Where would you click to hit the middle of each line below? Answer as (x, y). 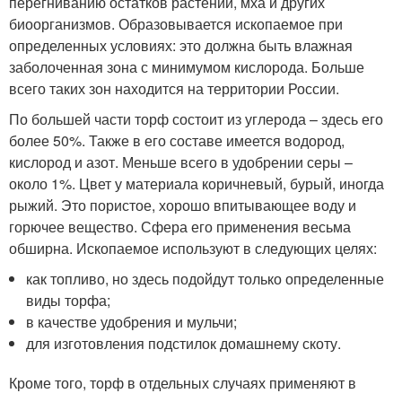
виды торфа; (69, 300)
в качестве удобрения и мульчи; (132, 322)
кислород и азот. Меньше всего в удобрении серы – (181, 162)
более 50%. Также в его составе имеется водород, (177, 140)
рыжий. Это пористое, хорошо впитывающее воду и (183, 205)
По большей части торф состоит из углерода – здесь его (196, 119)
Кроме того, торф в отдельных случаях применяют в (183, 383)
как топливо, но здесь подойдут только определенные (205, 279)
